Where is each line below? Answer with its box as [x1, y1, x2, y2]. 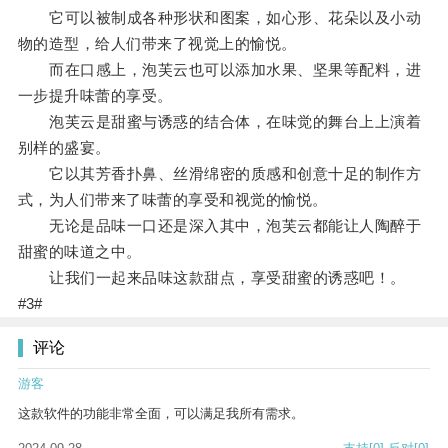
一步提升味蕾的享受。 [17, 87, 173, 105]
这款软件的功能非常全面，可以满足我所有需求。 [18, 406, 304, 422]
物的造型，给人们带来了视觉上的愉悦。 [17, 35, 297, 53]
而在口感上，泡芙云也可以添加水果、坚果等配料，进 [17, 61, 422, 79]
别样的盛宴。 [17, 139, 111, 157]
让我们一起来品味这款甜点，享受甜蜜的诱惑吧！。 [17, 269, 406, 287]
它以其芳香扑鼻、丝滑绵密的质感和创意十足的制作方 [17, 165, 422, 183]
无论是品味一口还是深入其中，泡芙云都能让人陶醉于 [17, 217, 422, 235]
